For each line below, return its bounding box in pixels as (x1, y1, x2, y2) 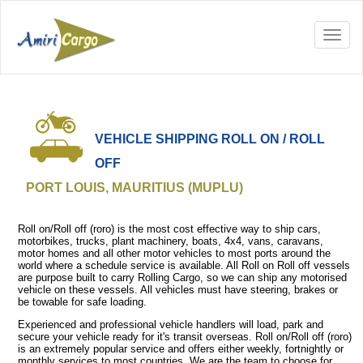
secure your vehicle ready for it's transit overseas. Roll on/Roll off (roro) (17, 330, 352, 343)
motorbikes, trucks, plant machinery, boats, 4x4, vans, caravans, (17, 234, 323, 247)
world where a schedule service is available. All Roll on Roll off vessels (17, 258, 350, 271)
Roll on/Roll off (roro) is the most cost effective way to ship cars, (17, 222, 321, 235)
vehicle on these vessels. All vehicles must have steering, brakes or (17, 283, 338, 296)
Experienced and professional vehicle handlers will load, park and (17, 318, 323, 331)
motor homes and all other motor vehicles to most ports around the (17, 246, 331, 259)
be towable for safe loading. (17, 295, 147, 308)
